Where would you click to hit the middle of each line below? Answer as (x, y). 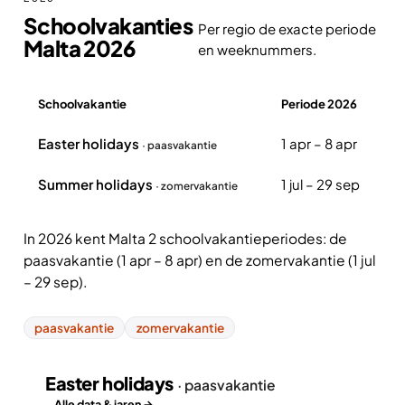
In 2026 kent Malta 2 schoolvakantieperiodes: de (185, 238)
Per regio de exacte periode (287, 28)
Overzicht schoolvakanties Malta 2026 (146, 132)
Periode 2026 (319, 104)
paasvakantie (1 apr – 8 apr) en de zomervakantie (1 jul (200, 260)
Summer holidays (97, 184)
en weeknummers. (257, 49)
